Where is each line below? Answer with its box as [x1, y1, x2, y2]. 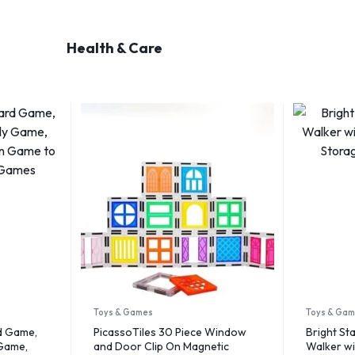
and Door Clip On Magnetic [93, 338, 229, 353]
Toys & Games [93, 306, 153, 318]
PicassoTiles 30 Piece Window [93, 324, 246, 339]
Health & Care [67, 39, 162, 57]
